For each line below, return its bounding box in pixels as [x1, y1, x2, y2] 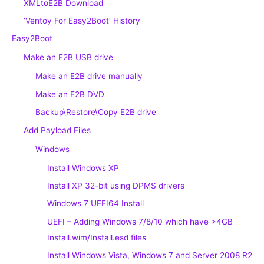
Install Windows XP [47, 163, 119, 173]
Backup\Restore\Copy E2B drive [35, 107, 156, 117]
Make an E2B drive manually [35, 71, 143, 81]
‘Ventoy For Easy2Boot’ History [24, 15, 140, 25]
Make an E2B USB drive [24, 52, 113, 62]
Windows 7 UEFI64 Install [47, 199, 144, 209]
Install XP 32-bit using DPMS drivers [47, 181, 184, 191]
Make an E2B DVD [35, 89, 104, 99]
